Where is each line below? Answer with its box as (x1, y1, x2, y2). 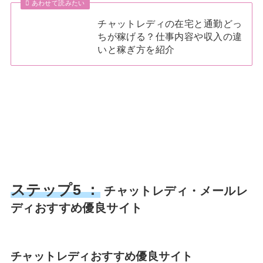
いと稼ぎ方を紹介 (97, 44, 175, 55)
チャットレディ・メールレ (100, 184, 248, 197)
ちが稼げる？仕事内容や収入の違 (97, 31, 242, 42)
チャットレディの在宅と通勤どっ (97, 18, 242, 29)
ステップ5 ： (10, 181, 100, 198)
